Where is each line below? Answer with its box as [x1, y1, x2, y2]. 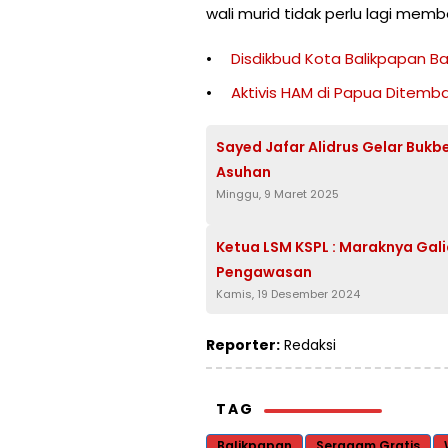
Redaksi [280, 335, 336, 356]
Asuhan [216, 162, 271, 183]
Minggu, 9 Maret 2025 [216, 186, 339, 203]
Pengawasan [216, 262, 312, 283]
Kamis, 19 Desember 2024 [216, 286, 360, 303]
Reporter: [206, 335, 280, 356]
